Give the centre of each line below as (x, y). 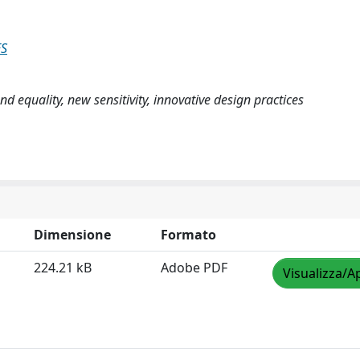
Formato (188, 235)
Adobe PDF (194, 268)
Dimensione (72, 235)
